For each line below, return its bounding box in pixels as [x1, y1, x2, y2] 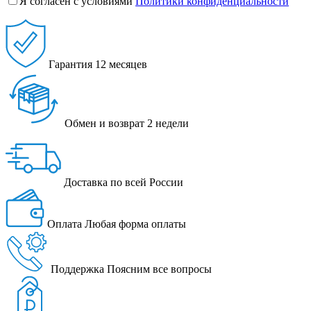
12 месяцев [95, 58, 147, 70]
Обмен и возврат [65, 117, 144, 129]
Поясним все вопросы [107, 262, 212, 275]
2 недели [147, 117, 189, 129]
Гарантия [49, 58, 92, 70]
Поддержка [51, 262, 104, 275]
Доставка [64, 176, 108, 188]
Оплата [47, 217, 82, 230]
